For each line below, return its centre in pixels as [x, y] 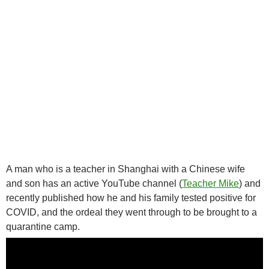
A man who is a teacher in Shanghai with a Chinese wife [125, 169]
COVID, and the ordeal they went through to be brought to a [131, 212]
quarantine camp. [43, 226]
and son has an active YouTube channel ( [94, 183]
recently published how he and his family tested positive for [131, 198]
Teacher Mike [210, 183]
